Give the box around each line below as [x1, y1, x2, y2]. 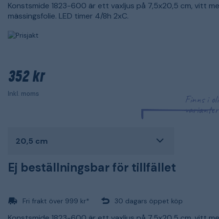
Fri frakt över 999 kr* [22, 196, 89, 205]
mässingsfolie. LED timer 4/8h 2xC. [8, 11, 129, 21]
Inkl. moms [8, 89, 39, 98]
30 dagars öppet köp [114, 196, 183, 205]
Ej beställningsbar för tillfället [8, 159, 176, 175]
